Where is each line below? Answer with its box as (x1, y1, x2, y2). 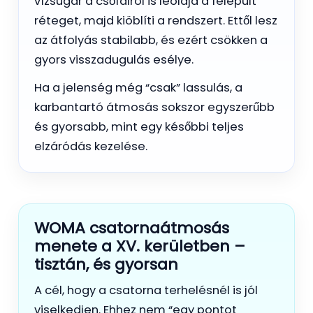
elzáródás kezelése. (34, 138, 147, 154)
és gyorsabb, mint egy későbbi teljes (34, 118, 244, 135)
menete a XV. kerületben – (34, 235, 245, 257)
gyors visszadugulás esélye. (34, 51, 194, 68)
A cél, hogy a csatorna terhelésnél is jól (34, 282, 258, 298)
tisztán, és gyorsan (34, 253, 178, 275)
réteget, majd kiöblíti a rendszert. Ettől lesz (34, 12, 277, 29)
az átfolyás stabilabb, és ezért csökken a (34, 31, 268, 48)
